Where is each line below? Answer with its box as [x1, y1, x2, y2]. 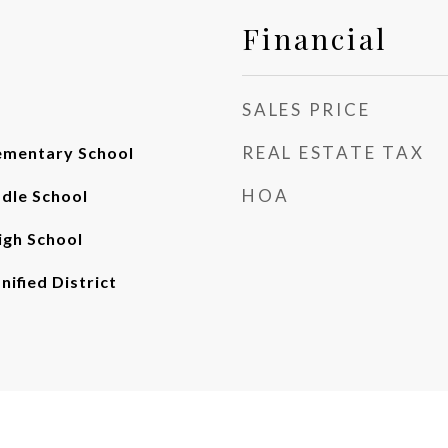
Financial [242, 19, 388, 57]
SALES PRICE [242, 99, 371, 120]
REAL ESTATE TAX [242, 142, 425, 163]
